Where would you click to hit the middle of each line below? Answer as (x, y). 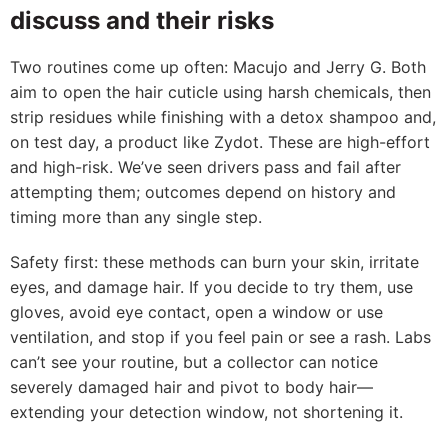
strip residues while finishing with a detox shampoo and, (223, 117)
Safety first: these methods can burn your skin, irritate (214, 262)
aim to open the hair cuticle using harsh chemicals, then (220, 92)
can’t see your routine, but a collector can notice (194, 362)
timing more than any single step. (136, 217)
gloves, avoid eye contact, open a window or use (196, 312)
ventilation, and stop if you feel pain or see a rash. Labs (220, 337)
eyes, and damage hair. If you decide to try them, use (211, 287)
